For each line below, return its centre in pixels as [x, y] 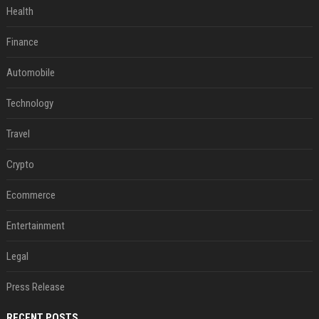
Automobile [30, 73]
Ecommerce [31, 195]
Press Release [35, 287]
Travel [18, 134]
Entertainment [35, 226]
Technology [30, 103]
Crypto [20, 164]
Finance [22, 42]
